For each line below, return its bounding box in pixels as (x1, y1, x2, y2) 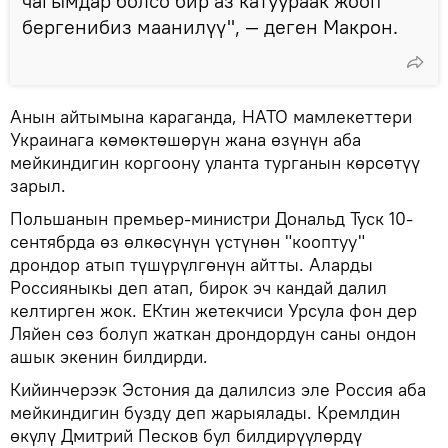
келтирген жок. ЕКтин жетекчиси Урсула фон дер (10, 299, 417, 323)
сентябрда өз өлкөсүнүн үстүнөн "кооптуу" (10, 230, 365, 254)
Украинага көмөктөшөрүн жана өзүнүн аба (10, 128, 361, 152)
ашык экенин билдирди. (10, 345, 208, 369)
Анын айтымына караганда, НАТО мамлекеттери (10, 105, 412, 129)
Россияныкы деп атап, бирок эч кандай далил (10, 276, 387, 300)
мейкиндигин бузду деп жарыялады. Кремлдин (10, 401, 400, 425)
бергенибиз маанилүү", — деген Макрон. (22, 14, 398, 40)
